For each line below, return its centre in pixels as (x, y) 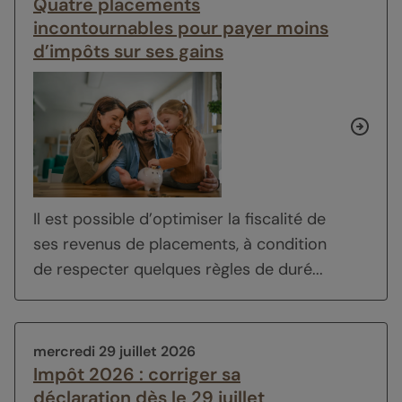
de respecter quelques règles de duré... (178, 269)
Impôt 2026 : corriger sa (137, 374)
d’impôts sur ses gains (128, 51)
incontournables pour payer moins (181, 27)
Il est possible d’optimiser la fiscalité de (179, 218)
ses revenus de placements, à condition (180, 244)
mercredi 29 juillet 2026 (114, 351)
